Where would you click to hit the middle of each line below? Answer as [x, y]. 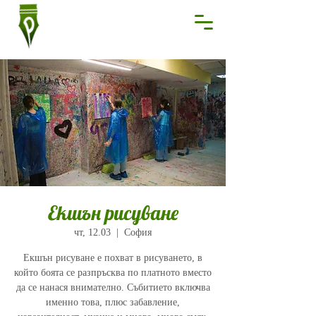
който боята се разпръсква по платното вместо [113, 273]
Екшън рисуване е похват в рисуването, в [113, 258]
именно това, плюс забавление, [113, 302]
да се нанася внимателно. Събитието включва [113, 287]
